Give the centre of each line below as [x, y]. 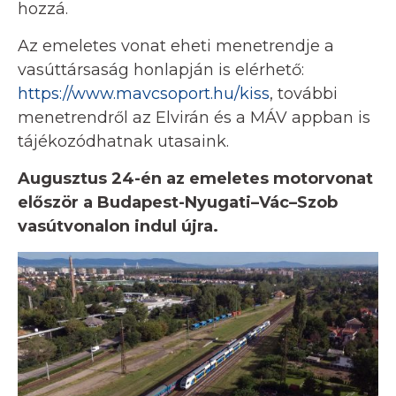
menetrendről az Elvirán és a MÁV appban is [194, 118]
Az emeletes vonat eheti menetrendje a [176, 46]
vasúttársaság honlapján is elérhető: [161, 70]
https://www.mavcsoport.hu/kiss [144, 94]
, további [304, 94]
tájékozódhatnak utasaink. [123, 142]
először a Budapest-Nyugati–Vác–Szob [178, 203]
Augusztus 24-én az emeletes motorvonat [195, 179]
